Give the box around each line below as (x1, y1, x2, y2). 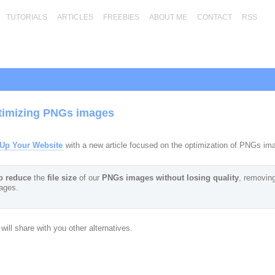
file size (47, 173, 77, 182)
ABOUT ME (149, 13, 187, 21)
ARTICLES (56, 13, 93, 21)
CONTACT (196, 13, 232, 21)
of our (76, 173, 102, 182)
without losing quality (155, 173, 239, 182)
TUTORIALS (6, 13, 47, 21)
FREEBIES (103, 13, 139, 21)
